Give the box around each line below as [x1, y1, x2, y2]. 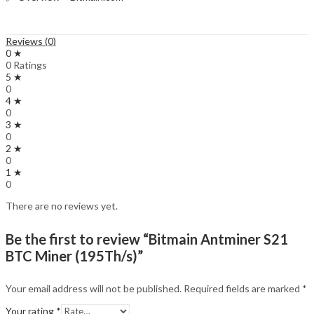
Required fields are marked [184, 282, 302, 295]
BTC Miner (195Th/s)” [6, 247, 143, 264]
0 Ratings [6, 59, 47, 71]
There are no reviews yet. [6, 200, 118, 212]
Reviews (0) [6, 35, 56, 48]
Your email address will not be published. [6, 282, 182, 295]
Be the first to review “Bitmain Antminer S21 [6, 230, 288, 247]
